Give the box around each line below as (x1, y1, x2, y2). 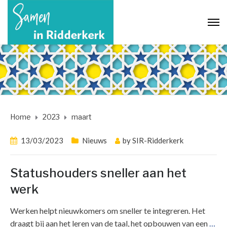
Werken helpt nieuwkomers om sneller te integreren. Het (10, 206, 205, 216)
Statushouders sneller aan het (10, 166, 186, 181)
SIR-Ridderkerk (132, 136, 183, 145)
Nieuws (82, 136, 107, 145)
